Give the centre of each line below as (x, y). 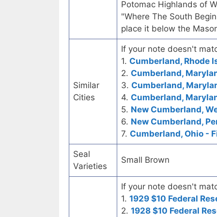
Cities (84, 98)
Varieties (90, 166)
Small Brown (145, 160)
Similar (86, 85)
